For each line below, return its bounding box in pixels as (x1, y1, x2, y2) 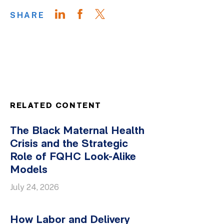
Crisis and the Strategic (10, 138, 128, 150)
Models (10, 164, 47, 176)
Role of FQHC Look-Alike (10, 151, 136, 163)
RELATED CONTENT (10, 102, 101, 110)
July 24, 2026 (10, 182, 59, 192)
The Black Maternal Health (10, 125, 144, 137)
